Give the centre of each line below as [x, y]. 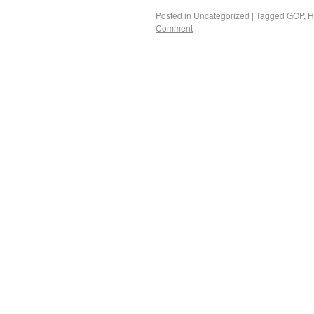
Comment [174, 28]
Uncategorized [221, 15]
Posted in [173, 15]
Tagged [270, 15]
